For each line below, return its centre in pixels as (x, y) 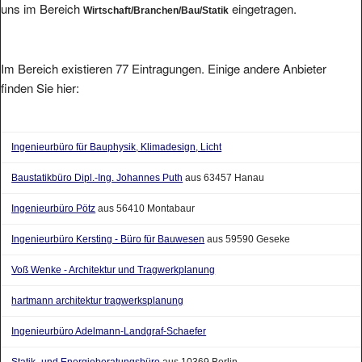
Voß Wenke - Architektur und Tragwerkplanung (114, 255)
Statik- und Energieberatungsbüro (86, 347)
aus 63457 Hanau (224, 163)
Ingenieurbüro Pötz (54, 194)
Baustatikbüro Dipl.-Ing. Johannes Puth (97, 163)
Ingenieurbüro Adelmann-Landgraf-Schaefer (109, 316)
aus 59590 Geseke (248, 224)
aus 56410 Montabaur (145, 194)
